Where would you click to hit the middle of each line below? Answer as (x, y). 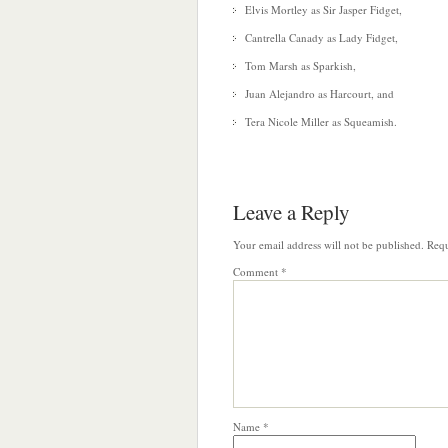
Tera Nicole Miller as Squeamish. (321, 121)
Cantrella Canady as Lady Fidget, (321, 37)
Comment (257, 271)
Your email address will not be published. (328, 244)
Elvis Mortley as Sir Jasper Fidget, (323, 9)
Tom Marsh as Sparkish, (300, 65)
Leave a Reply (291, 212)
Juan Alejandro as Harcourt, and (319, 93)
